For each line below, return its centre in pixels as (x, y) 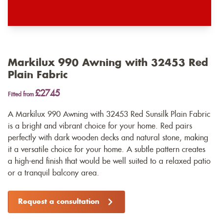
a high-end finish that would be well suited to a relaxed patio (109, 162)
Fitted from (22, 95)
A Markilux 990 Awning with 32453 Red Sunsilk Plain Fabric (109, 115)
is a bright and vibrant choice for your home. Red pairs (100, 126)
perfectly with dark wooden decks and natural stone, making (108, 138)
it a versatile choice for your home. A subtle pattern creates (107, 150)
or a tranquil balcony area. (54, 173)
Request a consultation (59, 202)
